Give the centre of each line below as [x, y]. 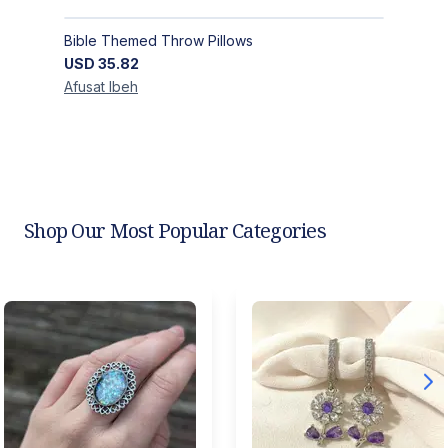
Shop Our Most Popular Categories [175, 231]
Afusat [84, 87]
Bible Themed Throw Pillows [158, 41]
